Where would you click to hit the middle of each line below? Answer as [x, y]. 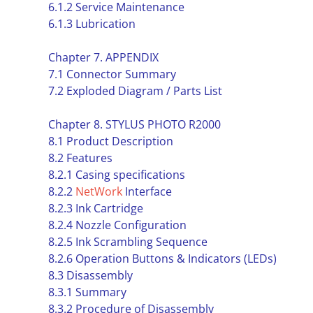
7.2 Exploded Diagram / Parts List [135, 91]
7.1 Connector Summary [112, 74]
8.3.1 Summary [87, 292]
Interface [147, 191]
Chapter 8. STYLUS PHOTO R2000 [134, 124]
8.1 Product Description [110, 141]
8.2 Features [80, 158]
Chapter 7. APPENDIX [103, 57]
